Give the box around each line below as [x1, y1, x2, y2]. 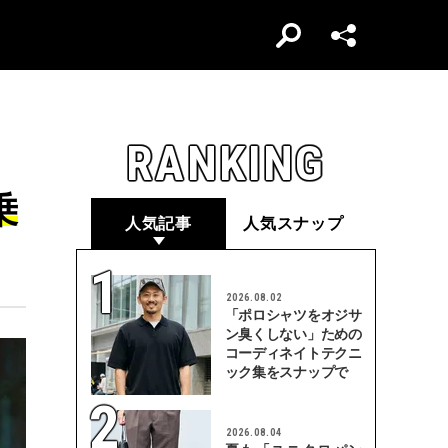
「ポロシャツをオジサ [224, 307, 362, 323]
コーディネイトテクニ [224, 345, 362, 361]
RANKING [126, 135, 326, 192]
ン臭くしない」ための [224, 326, 362, 342]
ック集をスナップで [224, 364, 349, 380]
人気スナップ [243, 215, 344, 232]
